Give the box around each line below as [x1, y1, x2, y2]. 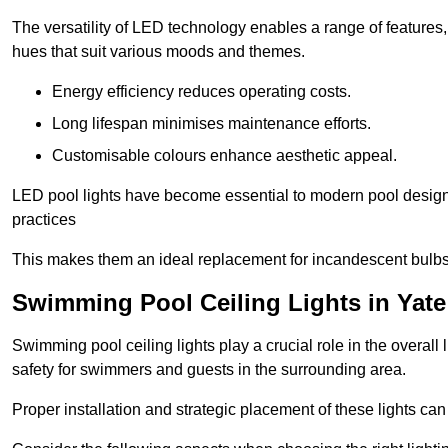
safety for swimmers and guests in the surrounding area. [12, 360, 406, 378]
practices [12, 210, 76, 228]
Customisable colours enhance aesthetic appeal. [52, 146, 397, 164]
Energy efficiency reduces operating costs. [52, 82, 351, 100]
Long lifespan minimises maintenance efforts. [52, 114, 371, 132]
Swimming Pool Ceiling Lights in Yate [12, 288, 446, 316]
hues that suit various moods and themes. [12, 42, 305, 60]
